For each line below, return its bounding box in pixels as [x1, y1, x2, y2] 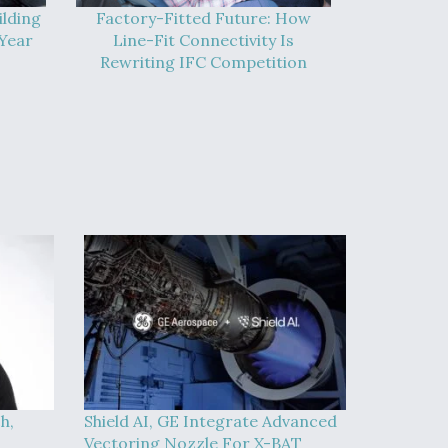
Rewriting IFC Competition [100, 52, 307, 73]
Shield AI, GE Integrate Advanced [83, 411, 337, 432]
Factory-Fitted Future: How [96, 8, 311, 29]
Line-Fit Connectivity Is [113, 30, 294, 51]
